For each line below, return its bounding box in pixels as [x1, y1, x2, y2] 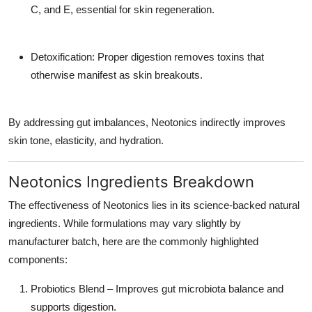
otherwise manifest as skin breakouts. [31, 69, 203, 81]
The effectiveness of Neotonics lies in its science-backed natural [8, 199, 299, 212]
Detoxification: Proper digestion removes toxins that [31, 51, 264, 63]
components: [8, 253, 68, 266]
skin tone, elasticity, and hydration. [8, 134, 164, 147]
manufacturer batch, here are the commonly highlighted [8, 235, 258, 248]
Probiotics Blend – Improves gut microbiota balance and [31, 283, 283, 295]
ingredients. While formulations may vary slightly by [8, 217, 241, 230]
